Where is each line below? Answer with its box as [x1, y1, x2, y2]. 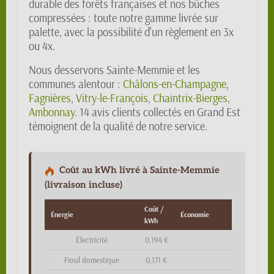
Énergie [51, 210, 73, 219]
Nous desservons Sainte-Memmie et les [29, 63, 200, 77]
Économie [180, 210, 209, 219]
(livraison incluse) [45, 179, 122, 190]
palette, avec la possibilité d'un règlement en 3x [29, 25, 234, 39]
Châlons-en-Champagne [123, 77, 226, 91]
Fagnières [29, 91, 71, 105]
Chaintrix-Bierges [153, 91, 228, 105]
